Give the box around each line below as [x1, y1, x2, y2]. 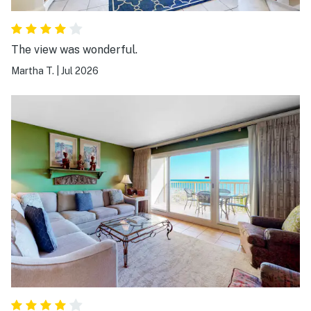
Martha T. [11, 65, 54, 77]
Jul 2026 [61, 65, 99, 77]
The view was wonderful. [11, 43, 137, 57]
